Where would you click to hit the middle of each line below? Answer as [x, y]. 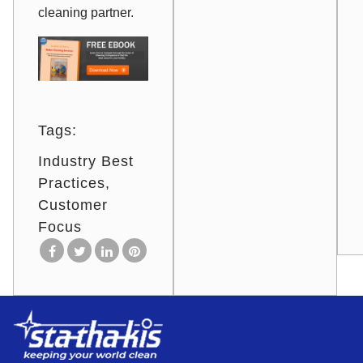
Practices [72, 184]
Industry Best [86, 162]
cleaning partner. [86, 13]
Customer [73, 205]
